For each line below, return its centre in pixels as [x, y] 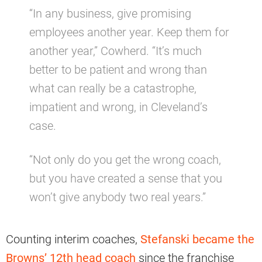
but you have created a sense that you [126, 178]
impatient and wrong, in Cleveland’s [118, 107]
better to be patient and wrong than [118, 69]
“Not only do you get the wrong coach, [125, 159]
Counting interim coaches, [73, 239]
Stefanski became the [197, 239]
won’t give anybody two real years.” [118, 197]
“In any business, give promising [110, 13]
